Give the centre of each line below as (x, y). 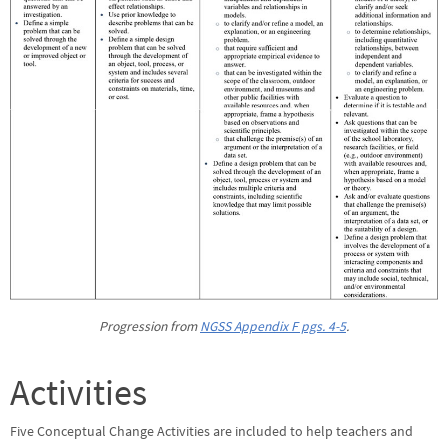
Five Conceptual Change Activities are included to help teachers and (211, 431)
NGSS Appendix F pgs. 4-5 (273, 326)
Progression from (149, 326)
